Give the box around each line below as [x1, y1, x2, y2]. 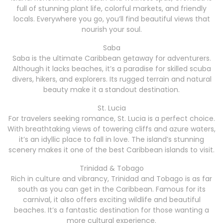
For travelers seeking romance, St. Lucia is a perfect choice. [8, 113, 215, 124]
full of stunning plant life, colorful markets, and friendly [16, 3, 207, 14]
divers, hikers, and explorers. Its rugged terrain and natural [11, 74, 212, 85]
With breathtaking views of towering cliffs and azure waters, [7, 124, 216, 134]
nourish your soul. [81, 24, 142, 35]
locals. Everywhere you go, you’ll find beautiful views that [13, 14, 210, 24]
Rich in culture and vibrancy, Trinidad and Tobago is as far [11, 174, 212, 184]
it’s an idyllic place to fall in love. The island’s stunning [19, 134, 204, 145]
